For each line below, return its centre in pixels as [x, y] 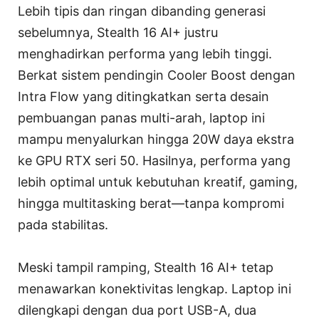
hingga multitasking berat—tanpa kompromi [151, 203]
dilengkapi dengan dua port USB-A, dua [137, 310]
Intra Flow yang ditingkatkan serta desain [143, 96]
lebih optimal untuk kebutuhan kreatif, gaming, [158, 182]
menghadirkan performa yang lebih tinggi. [145, 53]
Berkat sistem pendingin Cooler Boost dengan [157, 75]
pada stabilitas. [63, 224]
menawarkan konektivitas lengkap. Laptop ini [155, 288]
